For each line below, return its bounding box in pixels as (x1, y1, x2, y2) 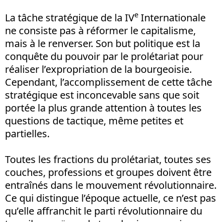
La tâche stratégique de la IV (5, 10, 134, 24)
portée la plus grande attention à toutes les (5, 101, 202, 114)
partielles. (5, 126, 50, 140)
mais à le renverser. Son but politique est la (5, 36, 200, 50)
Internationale (138, 10, 206, 24)
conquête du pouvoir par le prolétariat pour (5, 49, 203, 63)
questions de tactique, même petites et (5, 113, 183, 127)
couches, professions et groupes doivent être (5, 165, 212, 179)
